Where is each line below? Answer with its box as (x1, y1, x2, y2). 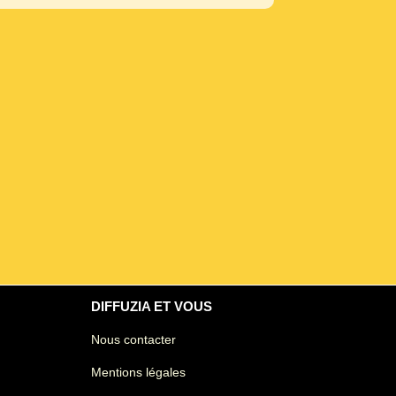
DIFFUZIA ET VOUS (91, 299, 212, 315)
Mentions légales (91, 364, 186, 379)
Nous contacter (91, 331, 176, 346)
